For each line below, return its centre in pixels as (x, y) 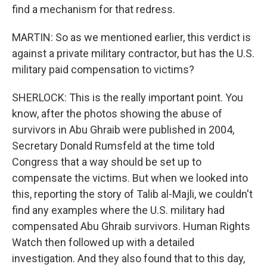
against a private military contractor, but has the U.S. (133, 53)
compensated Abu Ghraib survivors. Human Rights (131, 226)
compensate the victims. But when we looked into (130, 178)
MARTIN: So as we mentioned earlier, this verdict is (131, 37)
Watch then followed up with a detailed (103, 242)
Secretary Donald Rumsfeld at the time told (113, 146)
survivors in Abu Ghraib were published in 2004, (123, 130)
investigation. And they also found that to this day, (128, 258)
